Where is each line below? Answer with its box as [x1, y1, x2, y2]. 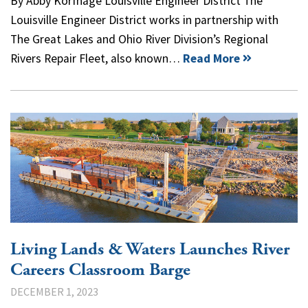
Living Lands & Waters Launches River [10, 238, 290, 261]
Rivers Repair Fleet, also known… [10, 50, 183, 66]
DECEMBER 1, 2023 [10, 284, 98, 298]
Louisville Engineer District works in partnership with [10, 12, 278, 27]
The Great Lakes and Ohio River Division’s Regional [10, 31, 268, 47]
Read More [183, 50, 240, 66]
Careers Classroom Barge [10, 258, 190, 281]
